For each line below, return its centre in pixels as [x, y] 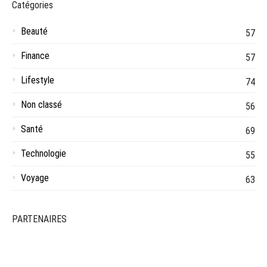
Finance [35, 56]
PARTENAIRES [39, 219]
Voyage [35, 178]
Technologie [44, 154]
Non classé [41, 105]
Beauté [34, 32]
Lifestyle [38, 80]
